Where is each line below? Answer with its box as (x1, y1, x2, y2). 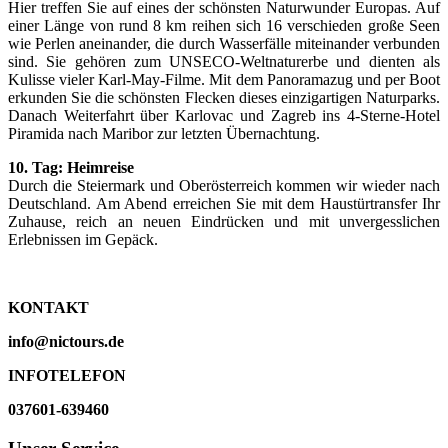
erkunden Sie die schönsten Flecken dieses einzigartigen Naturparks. (8, 89, 440, 107)
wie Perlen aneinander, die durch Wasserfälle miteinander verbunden (8, 35, 440, 53)
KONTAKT (8, 299, 89, 317)
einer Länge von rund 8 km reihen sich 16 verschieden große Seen (8, 17, 440, 35)
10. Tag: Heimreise (8, 159, 134, 177)
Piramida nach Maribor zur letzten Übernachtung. (8, 125, 320, 143)
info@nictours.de (8, 333, 124, 351)
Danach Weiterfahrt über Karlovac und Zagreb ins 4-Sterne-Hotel (8, 107, 440, 125)
